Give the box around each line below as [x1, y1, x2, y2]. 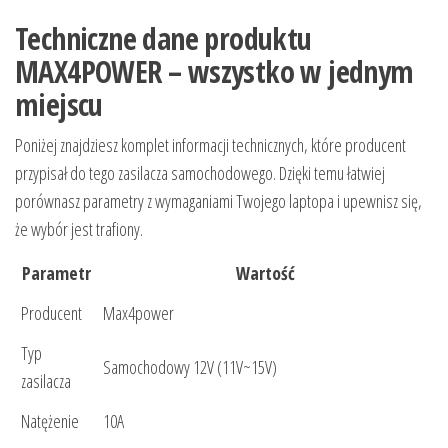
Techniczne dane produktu [15, 18, 312, 60]
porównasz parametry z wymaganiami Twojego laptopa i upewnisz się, [15, 189, 422, 214]
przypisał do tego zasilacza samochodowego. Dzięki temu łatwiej [15, 161, 385, 186]
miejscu [15, 84, 103, 126]
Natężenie [21, 409, 79, 434]
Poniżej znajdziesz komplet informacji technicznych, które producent [15, 133, 406, 158]
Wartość [235, 261, 295, 286]
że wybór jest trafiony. [15, 217, 143, 242]
